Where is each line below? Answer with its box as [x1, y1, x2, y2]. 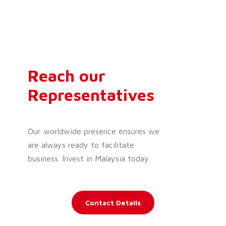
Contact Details [85, 198, 141, 207]
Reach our [28, 66, 105, 85]
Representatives [28, 85, 154, 104]
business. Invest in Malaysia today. [28, 153, 150, 163]
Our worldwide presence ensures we [28, 126, 159, 136]
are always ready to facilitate [28, 140, 134, 149]
